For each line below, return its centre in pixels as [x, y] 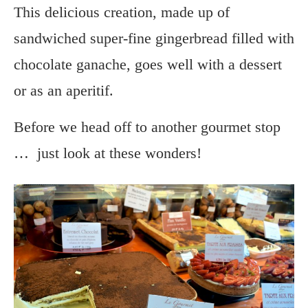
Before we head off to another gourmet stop [147, 126]
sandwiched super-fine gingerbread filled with [154, 38]
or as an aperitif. [64, 90]
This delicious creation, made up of [122, 12]
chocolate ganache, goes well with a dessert [148, 64]
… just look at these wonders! [108, 153]
